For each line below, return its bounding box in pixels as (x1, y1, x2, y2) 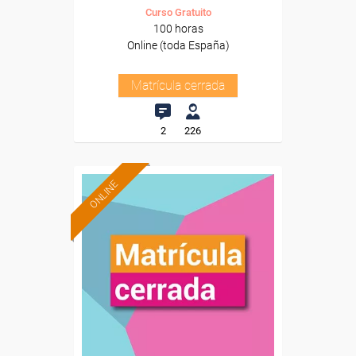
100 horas (153, 22, 203, 35)
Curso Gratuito (145, 6, 211, 18)
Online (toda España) (126, 39, 230, 52)
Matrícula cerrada (131, 78, 225, 93)
